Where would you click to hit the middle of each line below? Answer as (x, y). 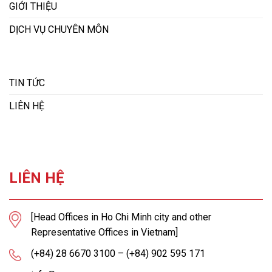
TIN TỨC (27, 83)
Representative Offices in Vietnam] (104, 232)
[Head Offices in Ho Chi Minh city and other (121, 217)
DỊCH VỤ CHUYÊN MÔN (59, 30)
